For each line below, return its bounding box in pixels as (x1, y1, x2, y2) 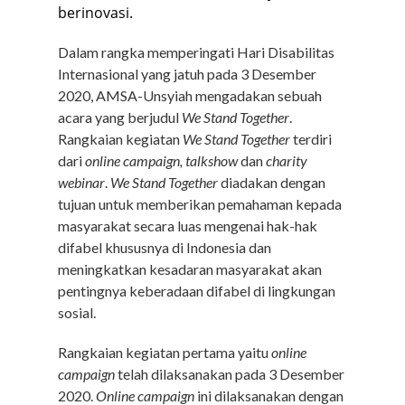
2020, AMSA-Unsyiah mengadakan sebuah (58, 87, 322, 104)
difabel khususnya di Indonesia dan (58, 239, 271, 256)
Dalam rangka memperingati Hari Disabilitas (58, 43, 334, 61)
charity (266, 152, 307, 169)
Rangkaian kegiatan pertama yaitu (58, 344, 271, 361)
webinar (58, 174, 105, 191)
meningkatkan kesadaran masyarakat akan (58, 260, 322, 278)
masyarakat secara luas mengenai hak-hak (58, 217, 317, 234)
